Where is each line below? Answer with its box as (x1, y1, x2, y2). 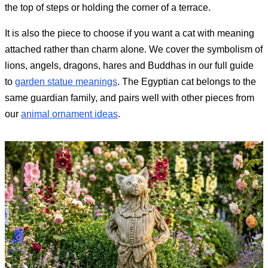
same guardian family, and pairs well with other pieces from (5, 92, 254, 103)
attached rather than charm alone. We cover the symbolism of (5, 44, 263, 54)
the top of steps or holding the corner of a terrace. (5, 2, 211, 13)
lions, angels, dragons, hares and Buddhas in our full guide (5, 60, 254, 71)
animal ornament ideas (21, 108, 118, 119)
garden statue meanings (15, 76, 117, 87)
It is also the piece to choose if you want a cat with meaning (5, 28, 254, 38)
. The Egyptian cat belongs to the (117, 76, 256, 87)
